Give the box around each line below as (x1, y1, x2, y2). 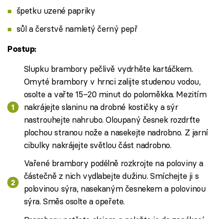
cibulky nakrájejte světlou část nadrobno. (23, 140, 172, 150)
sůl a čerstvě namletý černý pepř (16, 23, 138, 34)
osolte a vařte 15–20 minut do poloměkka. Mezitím (23, 89, 207, 99)
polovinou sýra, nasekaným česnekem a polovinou (23, 183, 206, 194)
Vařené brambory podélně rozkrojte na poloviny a (23, 158, 203, 169)
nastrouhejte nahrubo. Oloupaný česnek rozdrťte (23, 114, 200, 125)
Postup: (7, 44, 37, 54)
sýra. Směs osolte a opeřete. (23, 196, 125, 207)
